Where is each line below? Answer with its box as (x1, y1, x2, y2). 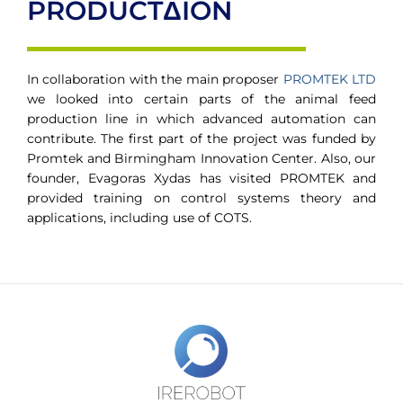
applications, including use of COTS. (27, 210, 252, 225)
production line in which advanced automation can (27, 112, 376, 126)
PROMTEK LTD (282, 72, 377, 86)
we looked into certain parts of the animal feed (27, 92, 376, 106)
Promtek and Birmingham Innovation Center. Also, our (27, 151, 376, 166)
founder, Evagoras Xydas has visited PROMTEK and (27, 171, 376, 185)
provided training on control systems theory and (27, 191, 376, 205)
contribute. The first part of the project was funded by (27, 131, 376, 146)
